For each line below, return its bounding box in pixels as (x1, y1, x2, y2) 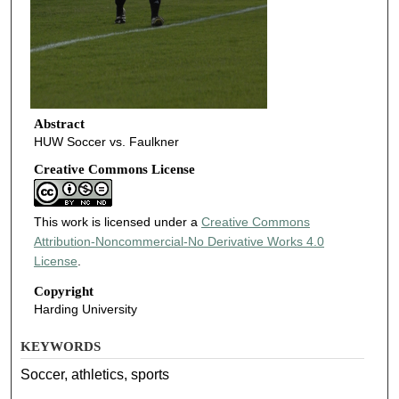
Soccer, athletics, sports (20, 366, 170, 382)
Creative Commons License (33, 162, 195, 177)
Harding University (33, 302, 137, 316)
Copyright (33, 284, 94, 298)
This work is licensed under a (33, 215, 201, 230)
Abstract (33, 116, 85, 131)
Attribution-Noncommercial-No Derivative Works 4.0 (33, 234, 324, 249)
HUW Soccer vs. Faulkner (33, 134, 179, 149)
